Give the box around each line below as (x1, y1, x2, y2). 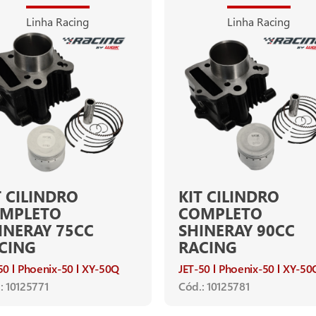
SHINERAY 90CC (178, 219, 295, 241)
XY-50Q (81, 260, 119, 276)
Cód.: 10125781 (178, 278, 250, 293)
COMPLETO (178, 202, 262, 224)
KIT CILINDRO (178, 185, 279, 207)
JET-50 (178, 260, 211, 276)
